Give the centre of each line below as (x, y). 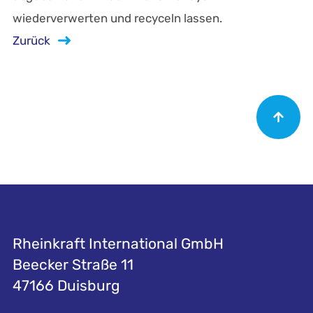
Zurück (32, 41)
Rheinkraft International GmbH (118, 243)
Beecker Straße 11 (73, 264)
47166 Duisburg (66, 285)
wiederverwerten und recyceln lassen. (117, 18)
